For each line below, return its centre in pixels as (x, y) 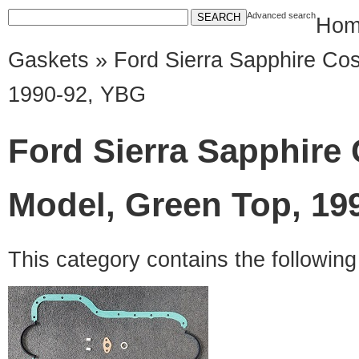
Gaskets (48, 60)
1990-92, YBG (77, 95)
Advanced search (281, 15)
